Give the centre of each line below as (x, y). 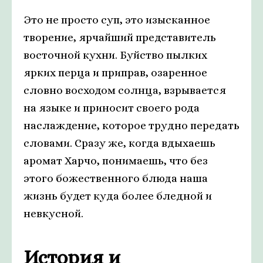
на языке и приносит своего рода (112, 108)
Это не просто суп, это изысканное (117, 20)
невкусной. (53, 214)
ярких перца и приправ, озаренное (115, 73)
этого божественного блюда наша (116, 178)
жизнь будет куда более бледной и (118, 196)
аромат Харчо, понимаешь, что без (116, 161)
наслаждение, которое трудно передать (131, 126)
